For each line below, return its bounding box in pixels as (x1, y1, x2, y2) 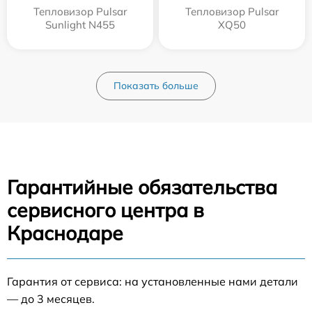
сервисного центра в (7, 197, 204, 222)
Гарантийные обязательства (7, 174, 277, 199)
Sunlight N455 (45, 17, 115, 31)
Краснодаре (7, 220, 123, 245)
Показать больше (114, 79, 198, 92)
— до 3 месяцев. (7, 291, 95, 306)
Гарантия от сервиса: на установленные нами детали (7, 274, 298, 288)
